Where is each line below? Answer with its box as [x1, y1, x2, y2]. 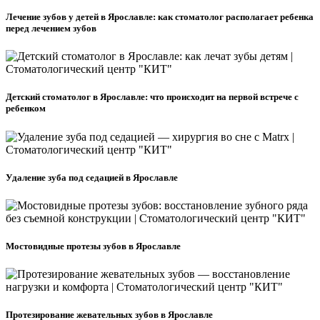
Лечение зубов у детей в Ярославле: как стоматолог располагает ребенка [6, 11, 314, 23]
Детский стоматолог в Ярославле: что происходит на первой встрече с [6, 91, 299, 103]
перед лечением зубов [6, 23, 96, 34]
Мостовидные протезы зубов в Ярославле [6, 241, 181, 252]
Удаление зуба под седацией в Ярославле [6, 171, 178, 183]
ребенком [6, 103, 46, 114]
